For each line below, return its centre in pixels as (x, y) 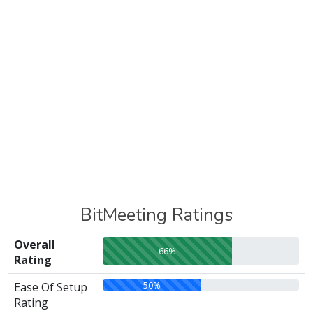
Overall (35, 245)
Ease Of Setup (51, 287)
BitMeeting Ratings (156, 215)
